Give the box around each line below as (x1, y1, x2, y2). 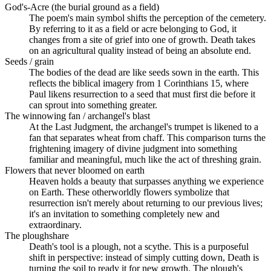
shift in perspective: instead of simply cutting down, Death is (29, 252, 259, 263)
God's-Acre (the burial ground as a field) (5, 1, 159, 12)
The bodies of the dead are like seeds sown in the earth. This (29, 67, 259, 77)
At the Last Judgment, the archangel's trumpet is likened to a (29, 121, 258, 132)
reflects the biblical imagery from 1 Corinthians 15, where (29, 77, 249, 88)
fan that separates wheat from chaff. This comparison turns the (29, 132, 266, 143)
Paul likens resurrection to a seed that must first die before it (29, 88, 255, 99)
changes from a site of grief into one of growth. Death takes (29, 34, 255, 45)
